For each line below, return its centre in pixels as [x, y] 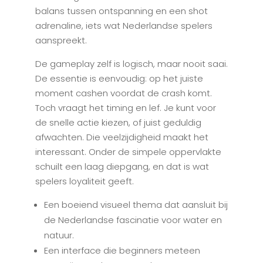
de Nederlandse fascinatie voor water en [133, 220]
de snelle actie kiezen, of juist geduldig [118, 123]
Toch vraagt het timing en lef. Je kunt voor [125, 108]
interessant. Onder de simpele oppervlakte [128, 152]
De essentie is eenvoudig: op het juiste [119, 79]
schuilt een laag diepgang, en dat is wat [122, 167]
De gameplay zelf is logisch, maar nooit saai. [131, 64]
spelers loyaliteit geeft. [84, 181]
